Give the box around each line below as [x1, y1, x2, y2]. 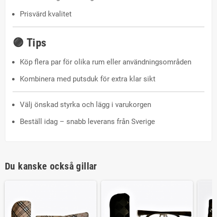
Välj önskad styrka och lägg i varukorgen [20, 100, 151, 109]
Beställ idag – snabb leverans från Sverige [20, 117, 155, 126]
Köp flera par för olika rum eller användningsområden [20, 57, 191, 66]
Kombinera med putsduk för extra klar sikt [20, 74, 155, 83]
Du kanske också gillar [5, 160, 97, 172]
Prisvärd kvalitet [20, 9, 72, 18]
